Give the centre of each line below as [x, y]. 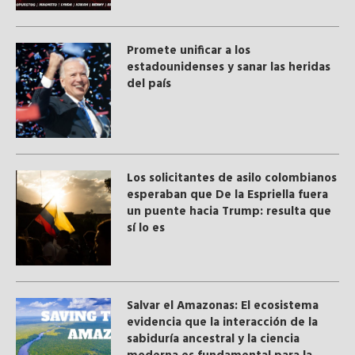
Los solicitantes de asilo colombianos [232, 179]
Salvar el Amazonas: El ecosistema [223, 306]
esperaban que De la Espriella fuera [227, 195]
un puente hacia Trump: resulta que [229, 212]
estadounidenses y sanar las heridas [229, 68]
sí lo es [146, 229]
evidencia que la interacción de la [222, 323]
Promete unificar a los [189, 51]
